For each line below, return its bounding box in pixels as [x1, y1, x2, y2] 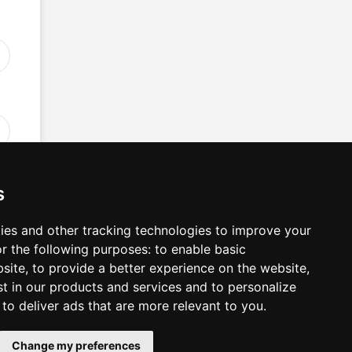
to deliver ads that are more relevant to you [2, 298, 263, 313]
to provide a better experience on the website [32, 260, 306, 276]
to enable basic [155, 241, 246, 257]
